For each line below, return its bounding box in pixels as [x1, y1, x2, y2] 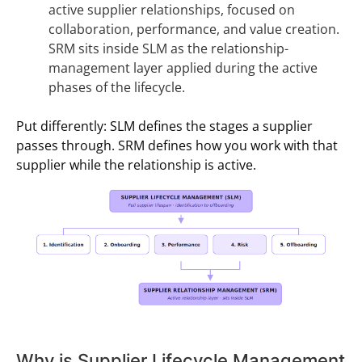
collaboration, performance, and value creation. [48, 20, 339, 38]
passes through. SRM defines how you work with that [16, 137, 338, 154]
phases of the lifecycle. [48, 78, 185, 96]
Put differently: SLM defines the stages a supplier [16, 117, 313, 135]
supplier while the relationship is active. [16, 156, 256, 174]
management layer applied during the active [48, 59, 318, 77]
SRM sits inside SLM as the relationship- [48, 40, 288, 57]
